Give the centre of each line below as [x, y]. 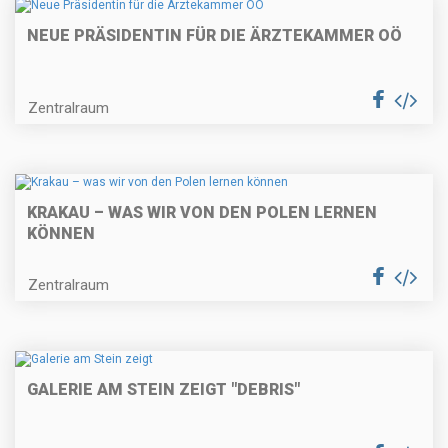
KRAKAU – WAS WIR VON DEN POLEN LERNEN [202, 212]
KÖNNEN [61, 233]
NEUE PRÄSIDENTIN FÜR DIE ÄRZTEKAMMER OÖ [214, 35]
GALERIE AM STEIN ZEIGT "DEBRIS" [163, 390]
